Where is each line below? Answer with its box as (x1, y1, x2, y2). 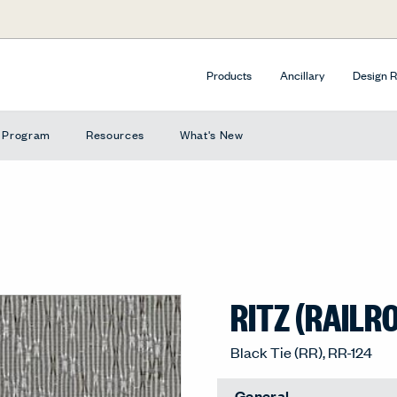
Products (206, 66, 252, 83)
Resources (86, 125, 144, 143)
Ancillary (280, 66, 324, 83)
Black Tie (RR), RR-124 (230, 342, 372, 362)
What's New (179, 125, 244, 143)
